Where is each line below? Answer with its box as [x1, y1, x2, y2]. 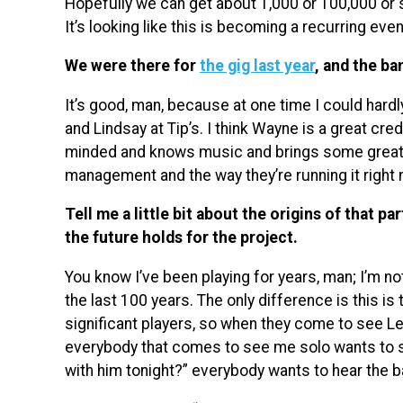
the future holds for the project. [65, 228, 298, 247]
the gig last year [200, 57, 315, 76]
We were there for [65, 57, 200, 76]
